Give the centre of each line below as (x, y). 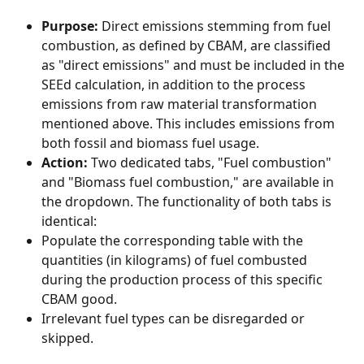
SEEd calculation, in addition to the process (175, 84)
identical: (69, 221)
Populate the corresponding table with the (174, 240)
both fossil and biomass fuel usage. (150, 143)
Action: (65, 162)
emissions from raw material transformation (181, 104)
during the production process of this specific (184, 279)
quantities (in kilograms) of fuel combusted (176, 260)
